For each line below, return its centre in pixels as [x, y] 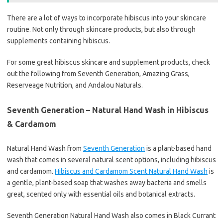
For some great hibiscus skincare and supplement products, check [109, 62]
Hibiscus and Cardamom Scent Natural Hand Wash [131, 171]
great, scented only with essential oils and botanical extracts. [102, 194]
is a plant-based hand [178, 149]
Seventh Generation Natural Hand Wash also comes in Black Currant [111, 216]
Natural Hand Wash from [45, 149]
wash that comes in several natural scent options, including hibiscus [111, 160]
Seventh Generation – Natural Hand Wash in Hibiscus [108, 110]
